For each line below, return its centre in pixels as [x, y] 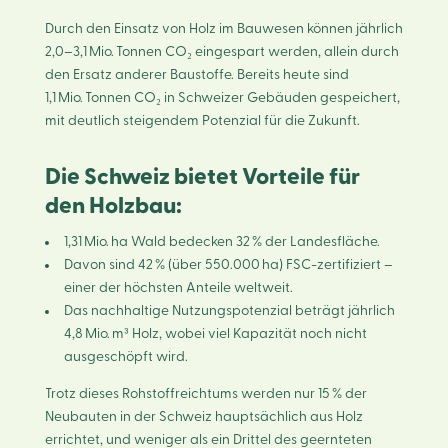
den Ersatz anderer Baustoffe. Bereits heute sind [196, 74]
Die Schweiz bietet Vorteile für [202, 176]
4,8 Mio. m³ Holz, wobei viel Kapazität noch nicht [216, 333]
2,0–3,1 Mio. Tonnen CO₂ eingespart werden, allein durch [221, 51]
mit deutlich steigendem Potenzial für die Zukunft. [202, 120]
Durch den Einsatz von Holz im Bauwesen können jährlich [223, 28]
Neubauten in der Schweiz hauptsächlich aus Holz [203, 416]
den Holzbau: [113, 205]
